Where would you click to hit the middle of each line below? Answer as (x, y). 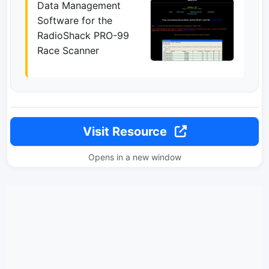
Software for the (75, 20)
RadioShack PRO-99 (83, 35)
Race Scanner (68, 50)
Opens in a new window (134, 157)
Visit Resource (126, 131)
